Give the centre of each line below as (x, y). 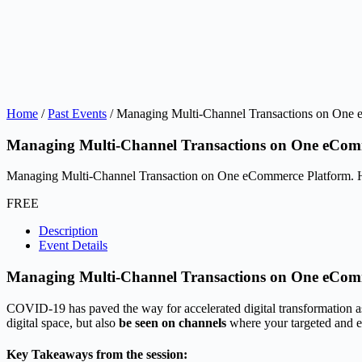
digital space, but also (63, 322)
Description (68, 231)
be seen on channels (173, 322)
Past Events (77, 114)
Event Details (73, 246)
